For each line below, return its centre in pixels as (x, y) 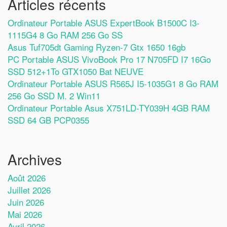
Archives (35, 159)
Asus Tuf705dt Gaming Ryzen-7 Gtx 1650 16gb (97, 47)
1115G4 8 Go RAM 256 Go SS (65, 34)
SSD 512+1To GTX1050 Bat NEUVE (75, 71)
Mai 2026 (25, 214)
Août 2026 (27, 177)
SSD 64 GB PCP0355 (48, 120)
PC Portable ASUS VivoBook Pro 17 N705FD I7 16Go (109, 59)
